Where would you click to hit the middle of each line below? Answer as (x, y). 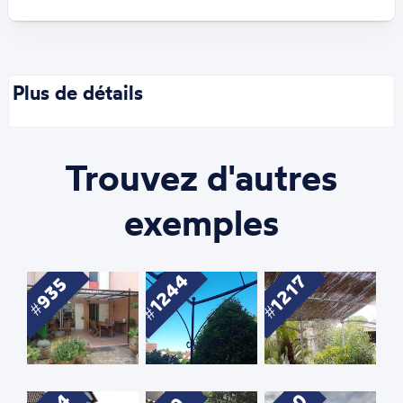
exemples (201, 222)
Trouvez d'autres (201, 177)
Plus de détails (78, 92)
